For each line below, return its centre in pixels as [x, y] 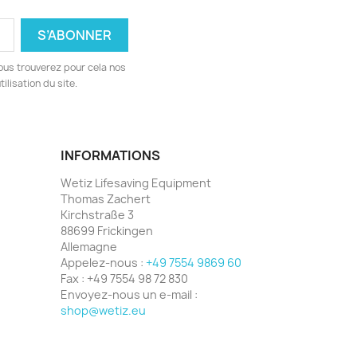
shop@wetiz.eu [103, 311]
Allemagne [89, 247]
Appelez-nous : [103, 263]
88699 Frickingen [107, 231]
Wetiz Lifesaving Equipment [136, 183]
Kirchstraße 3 [97, 215]
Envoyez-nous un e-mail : [129, 295]
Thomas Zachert [106, 199]
